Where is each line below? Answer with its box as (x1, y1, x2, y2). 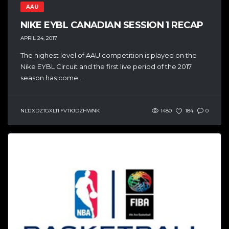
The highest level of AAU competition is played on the (20, 51, 197, 59)
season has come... (20, 73, 83, 82)
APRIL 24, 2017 (20, 34, 57, 41)
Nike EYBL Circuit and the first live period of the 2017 (20, 62, 192, 71)
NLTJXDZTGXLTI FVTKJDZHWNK (20, 107, 100, 114)
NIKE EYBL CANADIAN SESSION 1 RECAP (20, 19, 203, 31)
